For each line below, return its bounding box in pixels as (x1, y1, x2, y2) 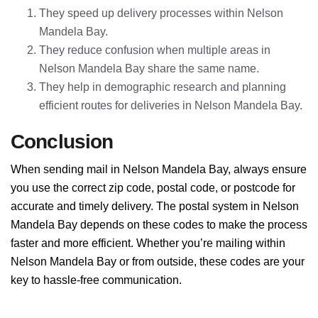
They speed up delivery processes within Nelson (39, 7, 283, 19)
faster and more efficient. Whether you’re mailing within (11, 237, 285, 249)
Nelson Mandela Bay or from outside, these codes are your (11, 256, 305, 268)
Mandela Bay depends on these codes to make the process (11, 219, 307, 231)
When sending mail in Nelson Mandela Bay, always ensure (11, 163, 307, 175)
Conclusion (11, 131, 114, 153)
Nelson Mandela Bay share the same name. (39, 62, 259, 75)
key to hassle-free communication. (11, 274, 182, 286)
